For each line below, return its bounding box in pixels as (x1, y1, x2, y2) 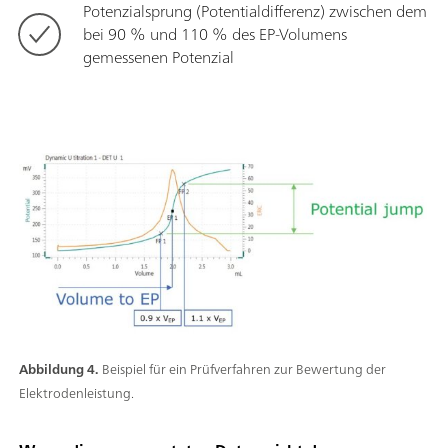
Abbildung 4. (19, 357, 98, 381)
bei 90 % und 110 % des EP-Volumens (83, 19, 347, 48)
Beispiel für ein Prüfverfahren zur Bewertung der (102, 357, 386, 381)
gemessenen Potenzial (83, 42, 234, 71)
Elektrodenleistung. (19, 381, 134, 405)
